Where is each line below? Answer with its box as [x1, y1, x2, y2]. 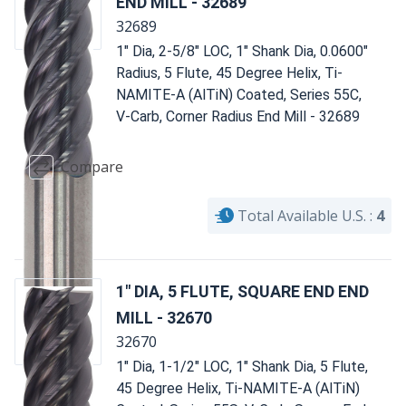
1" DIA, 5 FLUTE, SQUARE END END [116, 281, 369, 301]
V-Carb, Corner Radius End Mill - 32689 [116, 107, 360, 125]
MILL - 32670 [116, 307, 212, 327]
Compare [61, 157, 123, 178]
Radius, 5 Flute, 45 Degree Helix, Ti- [116, 63, 343, 82]
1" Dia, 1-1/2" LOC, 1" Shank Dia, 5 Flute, [116, 357, 368, 375]
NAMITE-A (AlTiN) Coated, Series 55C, [116, 85, 362, 103]
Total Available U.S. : [237, 205, 372, 226]
